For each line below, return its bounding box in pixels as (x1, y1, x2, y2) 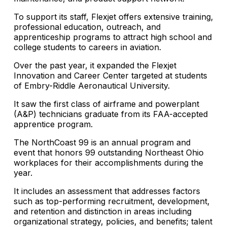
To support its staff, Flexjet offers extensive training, (14, 11, 213, 22)
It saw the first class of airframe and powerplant (14, 98, 199, 109)
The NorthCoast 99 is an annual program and (14, 137, 191, 147)
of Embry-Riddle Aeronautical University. (14, 80, 170, 91)
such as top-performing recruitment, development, (14, 196, 210, 206)
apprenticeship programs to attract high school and (14, 31, 212, 42)
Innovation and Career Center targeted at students (14, 70, 207, 81)
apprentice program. (14, 119, 93, 129)
